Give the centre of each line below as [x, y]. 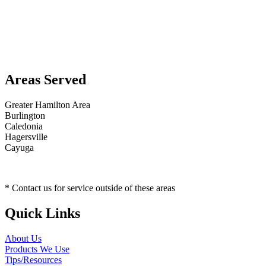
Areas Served [45, 80]
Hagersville [26, 137]
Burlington [25, 116]
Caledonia [24, 126]
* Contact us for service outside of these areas [90, 188]
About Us [23, 239]
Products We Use [37, 249]
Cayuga [19, 148]
